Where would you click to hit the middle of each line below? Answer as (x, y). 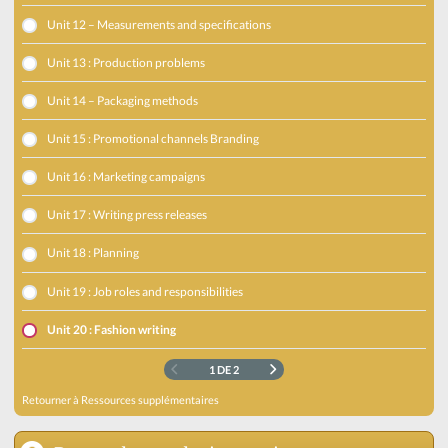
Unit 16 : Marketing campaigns (126, 177)
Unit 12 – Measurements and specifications (159, 24)
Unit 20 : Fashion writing (112, 329)
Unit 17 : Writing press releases (127, 215)
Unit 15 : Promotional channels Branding (153, 139)
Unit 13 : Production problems (126, 62)
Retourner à (52, 399)
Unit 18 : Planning (93, 253)
